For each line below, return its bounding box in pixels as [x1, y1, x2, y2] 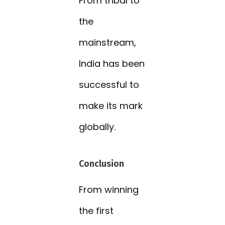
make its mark [79, 99, 143, 113]
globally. [79, 121, 116, 134]
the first [79, 204, 114, 217]
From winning [79, 183, 139, 196]
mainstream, [79, 36, 137, 49]
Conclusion [79, 158, 125, 170]
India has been [79, 57, 145, 70]
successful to [79, 78, 140, 91]
